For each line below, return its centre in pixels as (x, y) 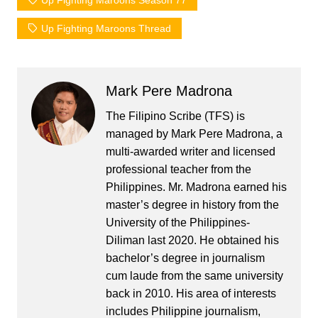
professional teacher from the (178, 170)
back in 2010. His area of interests (191, 294)
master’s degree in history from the (192, 205)
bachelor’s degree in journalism (185, 258)
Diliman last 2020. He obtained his (192, 241)
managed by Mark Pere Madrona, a (194, 134)
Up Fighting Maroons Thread (106, 29)
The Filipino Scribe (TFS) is (175, 116)
